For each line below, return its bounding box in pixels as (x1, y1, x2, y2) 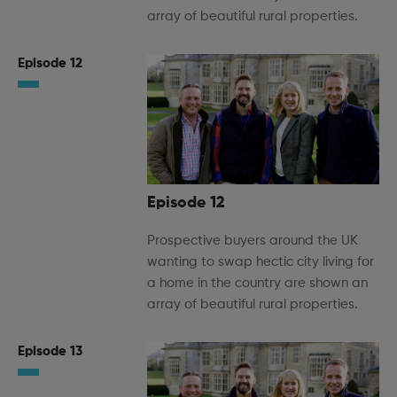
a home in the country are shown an (147, 276, 368, 291)
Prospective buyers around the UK (147, 234, 358, 248)
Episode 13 (18, 345, 82, 359)
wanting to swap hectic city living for (147, 255, 374, 269)
